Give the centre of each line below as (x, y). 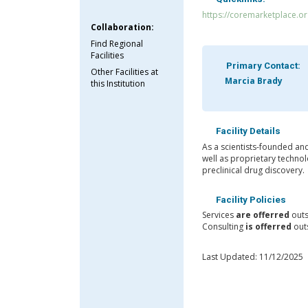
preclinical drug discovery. (253, 170)
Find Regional (117, 43)
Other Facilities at (125, 71)
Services (219, 215)
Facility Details (247, 131)
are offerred (262, 215)
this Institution (118, 83)
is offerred (268, 227)
